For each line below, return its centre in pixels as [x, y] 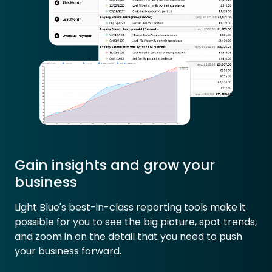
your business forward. [68, 251]
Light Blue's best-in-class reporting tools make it [130, 207]
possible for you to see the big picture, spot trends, [136, 222]
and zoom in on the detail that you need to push [128, 236]
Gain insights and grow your [115, 165]
